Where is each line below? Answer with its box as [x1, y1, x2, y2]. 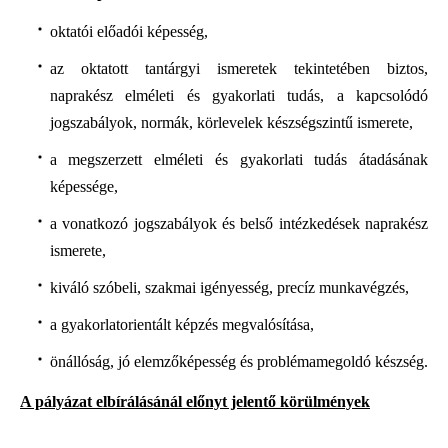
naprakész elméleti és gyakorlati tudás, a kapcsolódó [49, 86, 428, 104]
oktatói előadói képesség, [49, 22, 208, 40]
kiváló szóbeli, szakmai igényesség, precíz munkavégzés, [49, 278, 409, 296]
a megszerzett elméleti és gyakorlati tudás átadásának [49, 150, 428, 168]
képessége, [49, 177, 118, 195]
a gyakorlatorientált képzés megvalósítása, [49, 315, 314, 333]
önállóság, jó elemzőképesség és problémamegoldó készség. [49, 352, 428, 370]
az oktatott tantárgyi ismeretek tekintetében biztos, [49, 59, 428, 77]
